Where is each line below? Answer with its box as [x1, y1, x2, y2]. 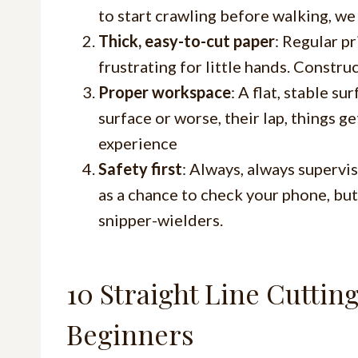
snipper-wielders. [98, 209, 223, 229]
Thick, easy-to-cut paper [98, 30, 275, 50]
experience [98, 133, 177, 153]
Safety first [98, 158, 182, 178]
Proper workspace [98, 82, 231, 101]
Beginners [66, 315, 194, 352]
